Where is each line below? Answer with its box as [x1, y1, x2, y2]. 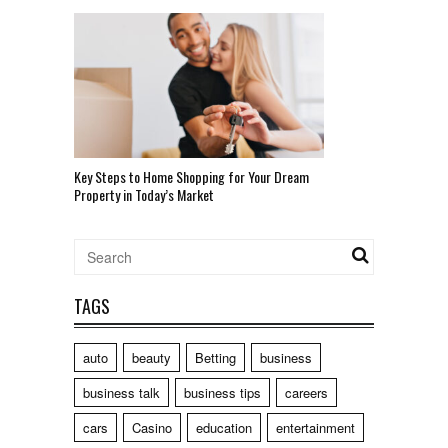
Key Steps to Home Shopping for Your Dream [74, 165, 309, 187]
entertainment [276, 417, 355, 437]
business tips [184, 382, 261, 402]
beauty [132, 347, 171, 367]
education [196, 417, 252, 437]
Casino [132, 417, 172, 437]
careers [285, 382, 328, 402]
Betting [195, 347, 236, 367]
